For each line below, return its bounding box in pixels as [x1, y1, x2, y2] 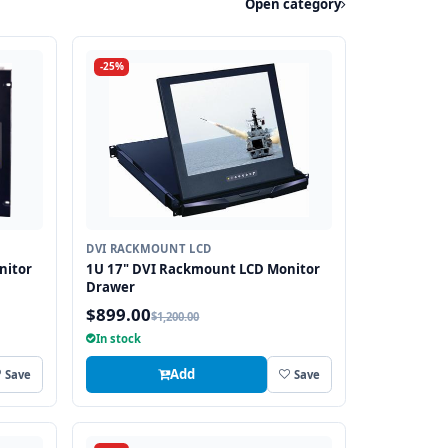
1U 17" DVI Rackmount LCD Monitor [86, 260, 321, 278]
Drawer [86, 278, 136, 296]
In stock [96, 331, 142, 347]
